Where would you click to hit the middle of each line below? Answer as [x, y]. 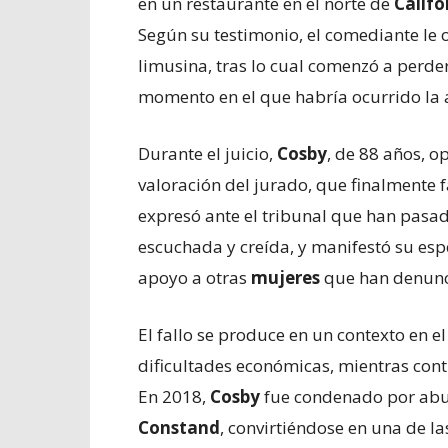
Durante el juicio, [207, 153]
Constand [179, 427]
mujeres [285, 277]
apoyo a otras [194, 277]
